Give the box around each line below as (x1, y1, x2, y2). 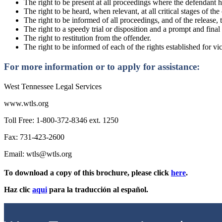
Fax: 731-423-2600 (4, 132, 64, 141)
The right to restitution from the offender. (24, 33, 151, 42)
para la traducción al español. (47, 185, 148, 194)
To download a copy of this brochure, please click (4, 168, 171, 177)
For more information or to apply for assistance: (4, 61, 200, 72)
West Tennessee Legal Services (4, 82, 102, 91)
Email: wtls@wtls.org (4, 149, 72, 158)
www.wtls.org (4, 99, 49, 108)
